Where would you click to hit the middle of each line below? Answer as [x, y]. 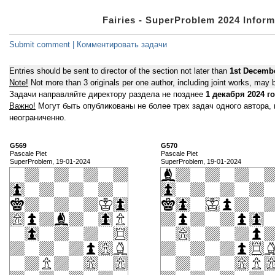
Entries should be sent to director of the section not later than [119, 71]
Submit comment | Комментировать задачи [88, 45]
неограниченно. [38, 118]
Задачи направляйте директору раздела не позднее [107, 95]
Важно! [22, 106]
